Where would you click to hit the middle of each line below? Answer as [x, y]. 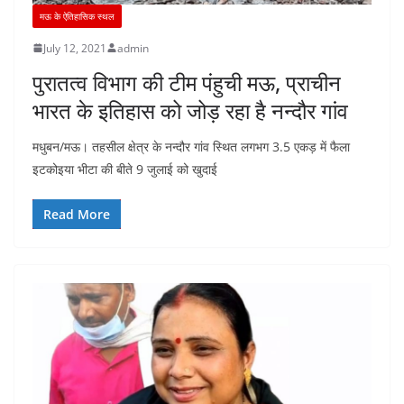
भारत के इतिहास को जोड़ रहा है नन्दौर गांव [190, 110]
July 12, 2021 [75, 48]
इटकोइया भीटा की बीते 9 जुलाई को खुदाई [125, 169]
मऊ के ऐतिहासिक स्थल [77, 16]
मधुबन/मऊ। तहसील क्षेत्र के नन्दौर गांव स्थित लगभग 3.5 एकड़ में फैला [191, 146]
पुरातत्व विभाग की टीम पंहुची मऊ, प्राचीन [187, 82]
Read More [77, 214]
